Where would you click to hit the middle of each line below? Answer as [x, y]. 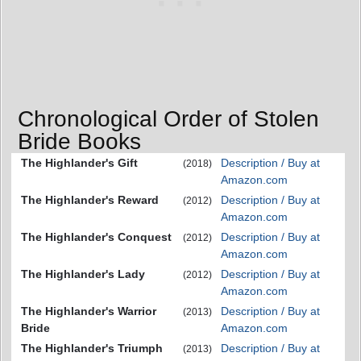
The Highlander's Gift [79, 162]
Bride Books [79, 141]
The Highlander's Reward [90, 199]
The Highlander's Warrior [89, 311]
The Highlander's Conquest [96, 237]
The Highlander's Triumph [92, 348]
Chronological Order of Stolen [168, 118]
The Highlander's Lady [83, 274]
